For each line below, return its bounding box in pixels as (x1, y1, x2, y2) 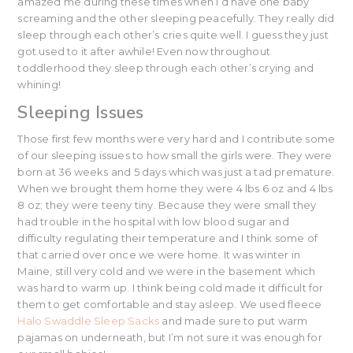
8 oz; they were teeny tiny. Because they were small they (17, 198, 317, 211)
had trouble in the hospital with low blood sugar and (17, 214, 289, 228)
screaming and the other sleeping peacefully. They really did (17, 11, 335, 24)
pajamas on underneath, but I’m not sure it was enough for (17, 330, 322, 344)
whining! (17, 77, 61, 91)
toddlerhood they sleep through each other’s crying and (17, 61, 314, 74)
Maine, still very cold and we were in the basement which (17, 264, 316, 277)
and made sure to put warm (159, 314, 308, 327)
